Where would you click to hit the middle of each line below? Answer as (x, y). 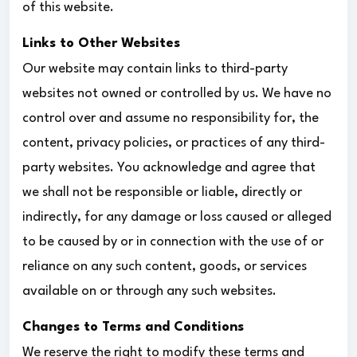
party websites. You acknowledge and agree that (169, 167)
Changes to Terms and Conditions (133, 327)
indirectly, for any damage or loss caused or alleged (177, 217)
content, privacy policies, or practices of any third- (174, 143)
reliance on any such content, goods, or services (165, 266)
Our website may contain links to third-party (155, 69)
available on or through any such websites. (149, 291)
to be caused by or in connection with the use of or (173, 241)
